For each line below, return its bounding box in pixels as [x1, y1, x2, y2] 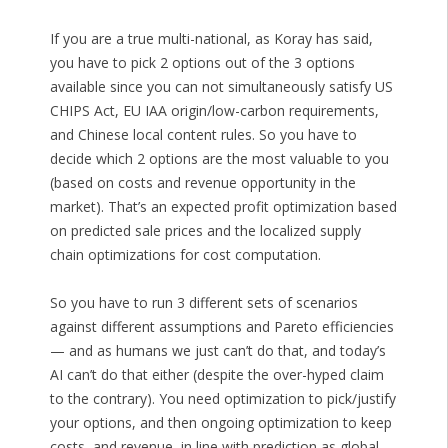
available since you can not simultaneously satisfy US [49, 77, 393, 97]
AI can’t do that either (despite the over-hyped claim [49, 365, 384, 385]
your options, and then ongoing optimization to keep [49, 413, 392, 433]
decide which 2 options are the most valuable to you [49, 149, 389, 169]
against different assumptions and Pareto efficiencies [49, 317, 394, 337]
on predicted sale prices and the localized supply [49, 221, 361, 241]
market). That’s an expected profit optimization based [49, 197, 397, 217]
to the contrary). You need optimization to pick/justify [49, 389, 396, 409]
